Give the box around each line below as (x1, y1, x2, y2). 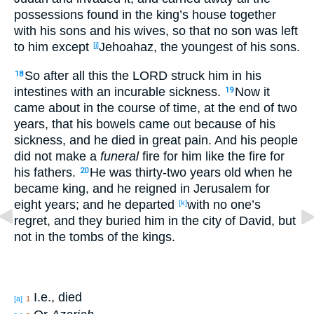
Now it (235, 84, 270, 99)
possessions (14, 8, 83, 22)
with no (187, 197, 227, 212)
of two (260, 100, 297, 115)
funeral (100, 149, 139, 163)
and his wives (86, 24, 165, 39)
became (14, 181, 59, 196)
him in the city (141, 213, 221, 228)
